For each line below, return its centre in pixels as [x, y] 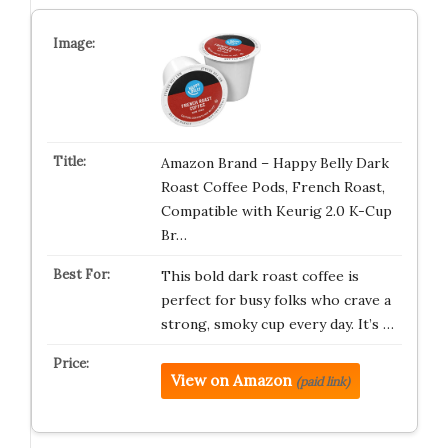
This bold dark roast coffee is [259, 275]
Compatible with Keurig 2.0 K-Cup [276, 210]
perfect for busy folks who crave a [275, 299]
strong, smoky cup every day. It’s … [277, 323]
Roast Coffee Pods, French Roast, [272, 186]
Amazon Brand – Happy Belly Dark [274, 162]
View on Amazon [231, 380]
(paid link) [322, 381]
